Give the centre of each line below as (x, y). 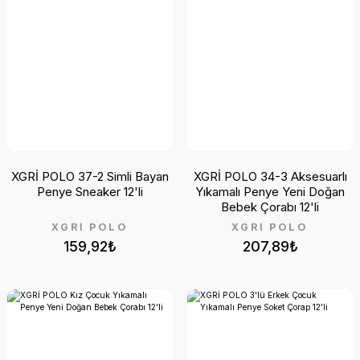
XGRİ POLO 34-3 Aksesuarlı (270, 176)
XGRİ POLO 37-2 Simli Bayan (90, 176)
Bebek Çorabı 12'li (270, 207)
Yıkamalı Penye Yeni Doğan (270, 191)
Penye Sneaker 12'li (90, 191)
